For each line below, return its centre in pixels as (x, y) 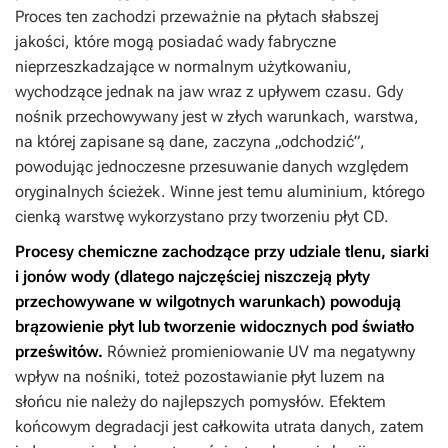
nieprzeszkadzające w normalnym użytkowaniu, (183, 67)
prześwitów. (59, 352)
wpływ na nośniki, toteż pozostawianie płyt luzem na (200, 377)
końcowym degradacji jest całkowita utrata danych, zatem (219, 427)
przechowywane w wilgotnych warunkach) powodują (208, 302)
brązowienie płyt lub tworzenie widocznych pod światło (214, 327)
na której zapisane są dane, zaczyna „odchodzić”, (190, 142)
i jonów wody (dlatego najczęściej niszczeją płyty (192, 277)
